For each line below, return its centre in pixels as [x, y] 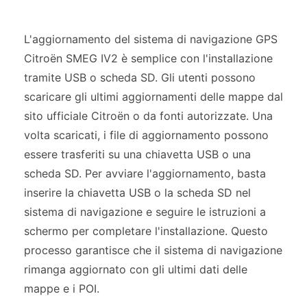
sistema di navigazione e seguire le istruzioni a [145, 212]
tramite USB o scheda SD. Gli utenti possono [140, 77]
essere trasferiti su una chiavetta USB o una [137, 154]
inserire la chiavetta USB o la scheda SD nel [137, 193]
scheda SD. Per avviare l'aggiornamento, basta [145, 173]
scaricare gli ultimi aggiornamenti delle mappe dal [153, 97]
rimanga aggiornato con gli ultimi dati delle [136, 269]
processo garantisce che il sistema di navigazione [153, 250]
